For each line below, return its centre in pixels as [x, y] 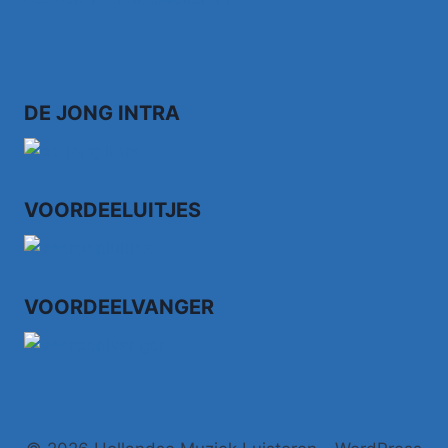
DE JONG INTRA [102, 113]
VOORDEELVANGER [119, 307]
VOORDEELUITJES [112, 210]
